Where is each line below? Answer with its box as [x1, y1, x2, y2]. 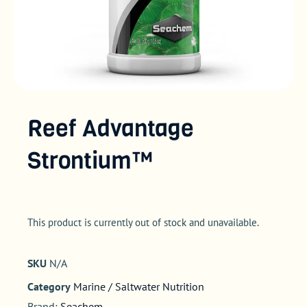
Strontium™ [27, 144, 153, 176]
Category [27, 279, 71, 293]
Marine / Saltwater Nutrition [73, 279, 204, 293]
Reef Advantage [27, 112, 194, 144]
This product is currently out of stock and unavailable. [27, 216, 259, 230]
